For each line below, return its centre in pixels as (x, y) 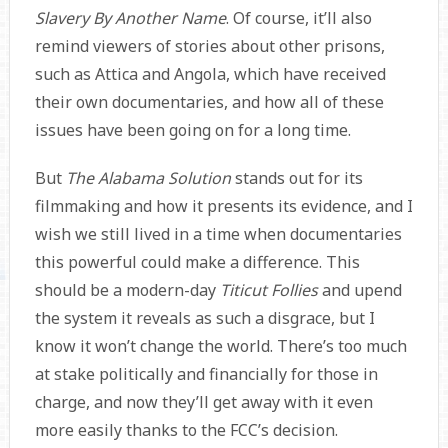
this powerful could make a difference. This (197, 261)
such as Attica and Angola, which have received (210, 73)
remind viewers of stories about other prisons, (209, 45)
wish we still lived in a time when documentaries (218, 233)
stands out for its (298, 177)
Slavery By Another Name (130, 17)
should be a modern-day (127, 289)
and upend (361, 289)
